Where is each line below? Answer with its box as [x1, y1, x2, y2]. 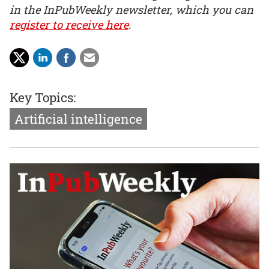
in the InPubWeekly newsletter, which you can [10, 2, 253, 17]
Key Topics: [10, 88, 76, 106]
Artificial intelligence [14, 110, 142, 127]
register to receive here [10, 17, 128, 32]
